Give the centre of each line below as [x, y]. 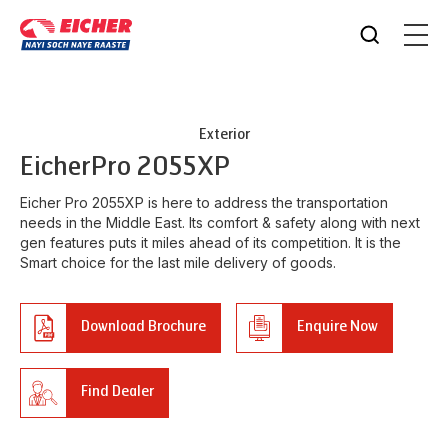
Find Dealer [117, 391]
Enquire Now [337, 326]
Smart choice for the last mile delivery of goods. [178, 262]
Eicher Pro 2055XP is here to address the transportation [204, 202]
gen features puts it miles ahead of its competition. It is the [210, 242]
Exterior [224, 134]
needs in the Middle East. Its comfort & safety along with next [220, 222]
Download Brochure [143, 326]
